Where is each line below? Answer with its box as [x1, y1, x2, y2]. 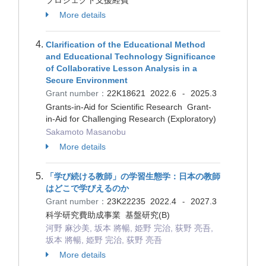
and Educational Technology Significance [46, 52, 216, 61]
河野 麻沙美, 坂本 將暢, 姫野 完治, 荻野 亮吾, [46, 223, 213, 233]
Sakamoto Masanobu [46, 127, 126, 137]
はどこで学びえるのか [46, 183, 129, 193]
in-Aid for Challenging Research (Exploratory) [46, 114, 216, 123]
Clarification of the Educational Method [46, 40, 205, 49]
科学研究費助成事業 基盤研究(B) [46, 210, 170, 220]
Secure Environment [46, 75, 128, 85]
